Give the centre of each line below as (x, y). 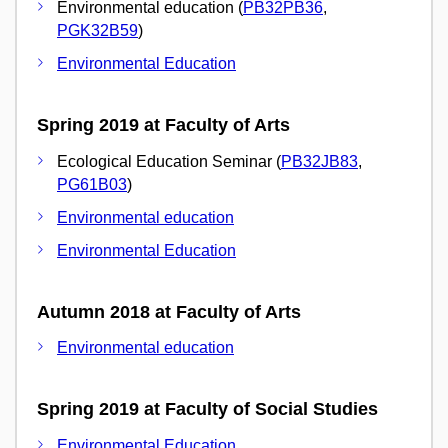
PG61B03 (92, 184)
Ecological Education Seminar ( (169, 161)
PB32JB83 (319, 161)
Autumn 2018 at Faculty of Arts (169, 311)
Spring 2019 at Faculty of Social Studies (207, 409)
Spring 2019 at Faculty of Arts (163, 125)
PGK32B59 (97, 31)
